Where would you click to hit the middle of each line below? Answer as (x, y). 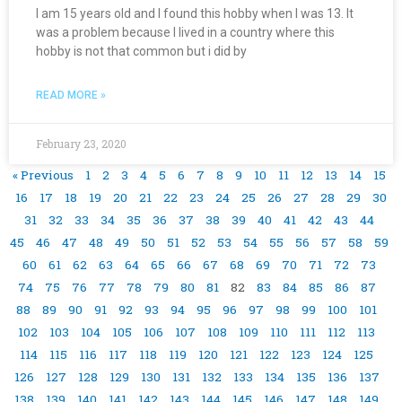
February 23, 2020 (81, 143)
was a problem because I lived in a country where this (185, 32)
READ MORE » (71, 95)
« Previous (43, 175)
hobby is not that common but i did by (141, 51)
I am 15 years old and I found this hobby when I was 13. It (195, 13)
